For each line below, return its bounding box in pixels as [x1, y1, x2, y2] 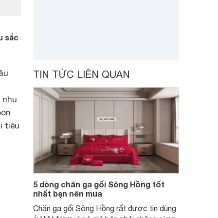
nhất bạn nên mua [33, 189, 102, 198]
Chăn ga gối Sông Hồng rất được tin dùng [33, 204, 176, 213]
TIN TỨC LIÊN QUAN [33, 69, 130, 80]
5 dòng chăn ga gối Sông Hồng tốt [33, 180, 164, 189]
